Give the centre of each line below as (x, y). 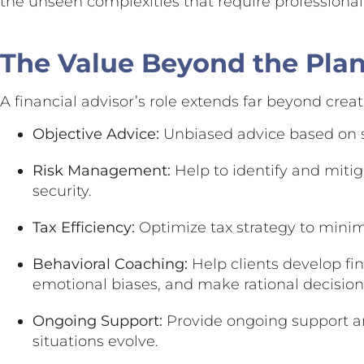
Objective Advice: (96, 134)
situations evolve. (95, 341)
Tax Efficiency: (84, 227)
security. (62, 191)
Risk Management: (102, 170)
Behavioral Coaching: (110, 264)
